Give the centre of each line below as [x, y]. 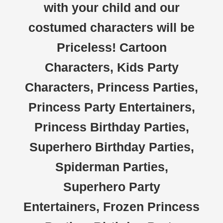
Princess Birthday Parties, [111, 127]
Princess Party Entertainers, [111, 107]
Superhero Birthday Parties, [111, 147]
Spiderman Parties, [111, 167]
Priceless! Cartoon [111, 47]
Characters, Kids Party [111, 67]
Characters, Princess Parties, [111, 87]
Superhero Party [111, 187]
